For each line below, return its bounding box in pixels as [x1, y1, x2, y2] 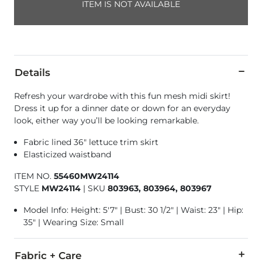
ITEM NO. [14, 170, 54, 181]
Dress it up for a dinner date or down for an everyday [14, 102, 230, 113]
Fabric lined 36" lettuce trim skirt [23, 136, 158, 147]
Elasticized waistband [23, 149, 111, 160]
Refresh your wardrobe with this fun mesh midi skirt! [14, 90, 230, 101]
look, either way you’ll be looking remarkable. [14, 115, 199, 126]
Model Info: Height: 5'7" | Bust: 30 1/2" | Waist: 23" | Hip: [23, 204, 243, 215]
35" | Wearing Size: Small [23, 216, 124, 227]
